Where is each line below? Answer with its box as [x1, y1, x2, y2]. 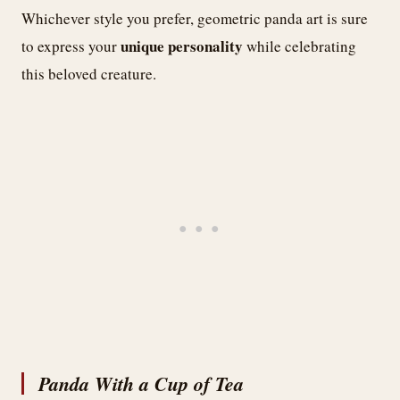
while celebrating [243, 35, 356, 56]
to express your [21, 35, 121, 56]
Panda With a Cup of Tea [38, 370, 244, 398]
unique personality [121, 34, 243, 57]
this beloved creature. [21, 62, 156, 84]
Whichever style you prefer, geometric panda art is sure [21, 7, 368, 29]
